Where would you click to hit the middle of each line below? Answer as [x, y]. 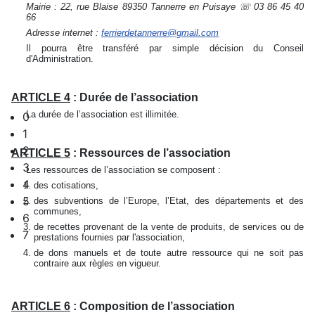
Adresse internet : [64, 33]
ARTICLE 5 [41, 153]
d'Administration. [60, 59]
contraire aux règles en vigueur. [97, 263]
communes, [59, 211]
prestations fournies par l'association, [111, 237]
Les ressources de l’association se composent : [125, 170]
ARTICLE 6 [41, 306]
